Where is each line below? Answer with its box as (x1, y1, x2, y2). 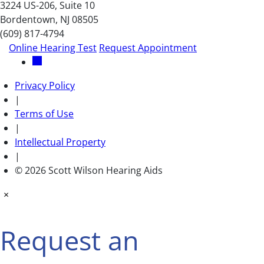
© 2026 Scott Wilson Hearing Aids (15, 163, 163, 177)
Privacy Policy (15, 78, 75, 92)
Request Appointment (99, 41, 197, 54)
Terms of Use (15, 107, 74, 120)
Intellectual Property (15, 135, 105, 148)
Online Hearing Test (9, 41, 97, 54)
